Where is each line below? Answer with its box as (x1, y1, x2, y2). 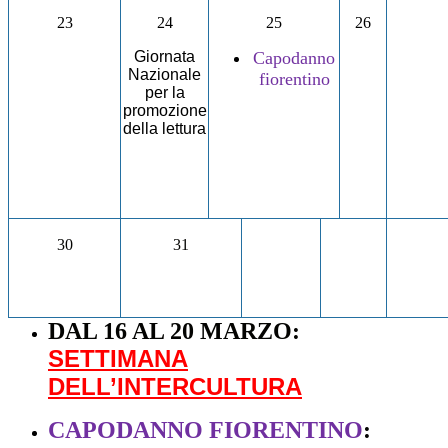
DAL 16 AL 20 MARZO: (48, 318, 300, 345)
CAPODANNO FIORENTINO (48, 417, 363, 444)
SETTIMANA (48, 345, 188, 373)
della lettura (123, 120, 206, 138)
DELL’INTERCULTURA (48, 373, 302, 401)
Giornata (134, 48, 195, 66)
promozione (122, 102, 207, 120)
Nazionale (128, 66, 201, 84)
